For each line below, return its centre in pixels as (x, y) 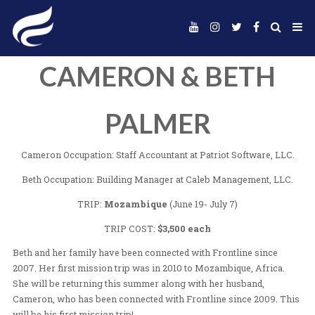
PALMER (197, 154)
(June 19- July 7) (253, 255)
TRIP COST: (163, 285)
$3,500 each (230, 285)
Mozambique (170, 255)
